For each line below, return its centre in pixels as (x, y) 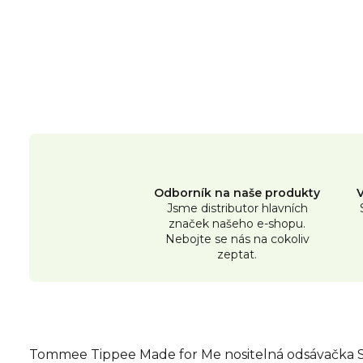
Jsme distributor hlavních (237, 209)
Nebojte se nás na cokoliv (237, 239)
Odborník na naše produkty (237, 193)
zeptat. (237, 255)
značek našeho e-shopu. (237, 224)
